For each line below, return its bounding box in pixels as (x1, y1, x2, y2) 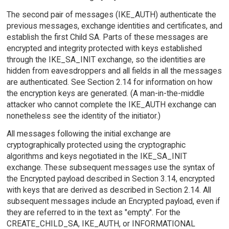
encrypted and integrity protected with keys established (6, 43, 202, 54)
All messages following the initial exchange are (6, 129, 171, 139)
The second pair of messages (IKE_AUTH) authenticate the (6, 10, 216, 20)
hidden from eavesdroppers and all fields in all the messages (6, 66, 222, 76)
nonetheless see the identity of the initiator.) (6, 111, 161, 121)
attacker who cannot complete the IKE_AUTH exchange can (6, 100, 216, 110)
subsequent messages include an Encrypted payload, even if (6, 196, 220, 207)
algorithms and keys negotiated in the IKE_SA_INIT (6, 151, 187, 162)
